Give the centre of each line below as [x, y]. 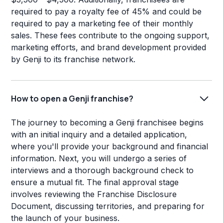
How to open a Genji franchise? [72, 98]
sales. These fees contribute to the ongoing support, [111, 36]
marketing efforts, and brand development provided [109, 48]
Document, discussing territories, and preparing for [108, 206]
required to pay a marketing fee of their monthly [102, 24]
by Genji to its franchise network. [73, 59]
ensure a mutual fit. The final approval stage [95, 182]
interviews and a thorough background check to [103, 170]
